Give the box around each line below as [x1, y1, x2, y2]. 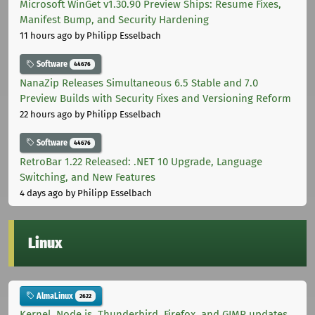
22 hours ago [20, 108, 72, 120]
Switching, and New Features [20, 170, 155, 184]
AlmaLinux [34, 290, 75, 301]
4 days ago [20, 187, 63, 198]
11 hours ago [20, 30, 72, 41]
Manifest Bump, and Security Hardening [20, 13, 209, 27]
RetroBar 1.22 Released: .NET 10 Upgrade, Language [20, 155, 262, 168]
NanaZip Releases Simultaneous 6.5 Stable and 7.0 [20, 76, 258, 89]
